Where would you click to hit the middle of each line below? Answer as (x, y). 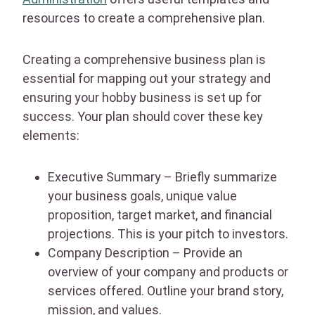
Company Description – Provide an (145, 252)
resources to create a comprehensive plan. (144, 18)
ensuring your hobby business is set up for (142, 97)
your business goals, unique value (142, 195)
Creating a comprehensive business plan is (144, 59)
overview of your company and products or (168, 271)
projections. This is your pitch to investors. (168, 233)
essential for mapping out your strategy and (147, 78)
